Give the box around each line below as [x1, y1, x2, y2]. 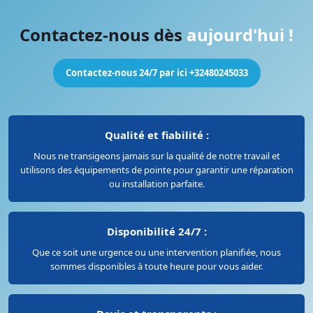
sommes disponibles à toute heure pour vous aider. [50, 260, 263, 273]
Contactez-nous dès [20, 23, 187, 47]
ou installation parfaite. [108, 177, 205, 191]
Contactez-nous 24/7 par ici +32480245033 [65, 66, 248, 80]
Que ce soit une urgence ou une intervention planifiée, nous [32, 246, 281, 259]
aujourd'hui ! [187, 23, 293, 47]
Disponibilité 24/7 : [106, 224, 207, 239]
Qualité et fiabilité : [104, 128, 209, 143]
